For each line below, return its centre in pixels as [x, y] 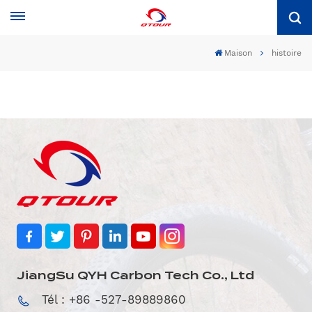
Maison [238, 53]
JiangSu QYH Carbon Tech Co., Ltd [135, 275]
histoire [287, 53]
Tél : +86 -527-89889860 [114, 299]
